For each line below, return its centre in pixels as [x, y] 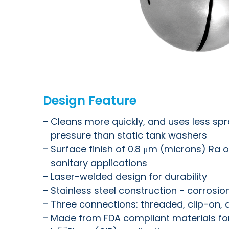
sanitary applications [99, 163]
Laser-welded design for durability [129, 176]
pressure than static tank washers [129, 135]
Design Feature [90, 100]
